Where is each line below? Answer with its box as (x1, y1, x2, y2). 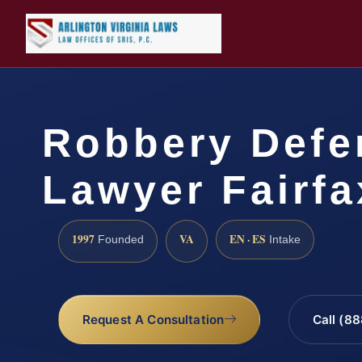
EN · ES (229, 231, 266, 248)
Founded (95, 234, 144, 246)
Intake (266, 234, 301, 246)
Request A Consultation (82, 312, 225, 327)
